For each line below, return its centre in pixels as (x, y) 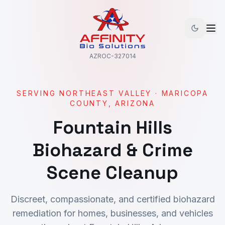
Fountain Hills (113, 128)
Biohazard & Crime (113, 150)
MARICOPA (185, 93)
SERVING (38, 93)
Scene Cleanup (113, 173)
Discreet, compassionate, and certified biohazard (113, 199)
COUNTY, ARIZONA (112, 103)
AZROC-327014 (113, 56)
